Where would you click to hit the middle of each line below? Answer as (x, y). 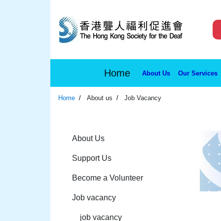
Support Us (92, 158)
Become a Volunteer (108, 178)
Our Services (198, 73)
